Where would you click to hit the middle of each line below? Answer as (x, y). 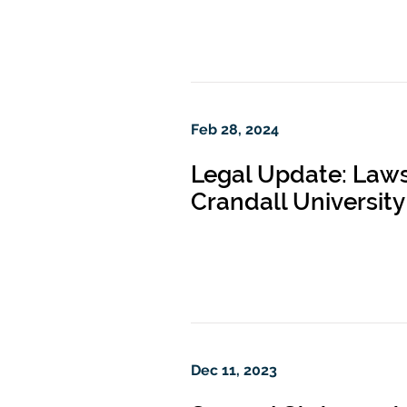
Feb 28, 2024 (235, 129)
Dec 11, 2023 (234, 370)
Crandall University (298, 202)
